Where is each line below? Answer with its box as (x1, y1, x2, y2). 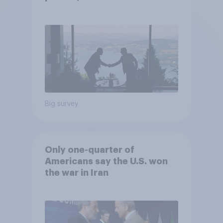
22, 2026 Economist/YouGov (44, 4, 176, 13)
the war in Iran (44, 168, 109, 178)
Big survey (44, 101, 78, 108)
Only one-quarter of (44, 145, 134, 155)
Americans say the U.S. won (44, 157, 168, 166)
